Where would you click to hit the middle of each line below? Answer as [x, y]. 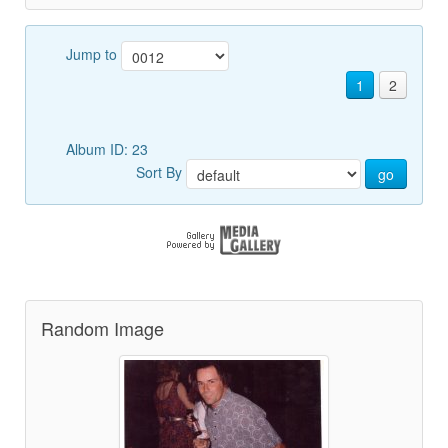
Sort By [161, 171]
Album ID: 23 [109, 149]
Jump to [93, 53]
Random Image [102, 328]
